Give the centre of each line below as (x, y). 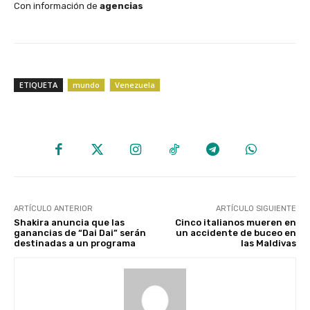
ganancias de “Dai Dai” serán (80, 233)
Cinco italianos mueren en (235, 223)
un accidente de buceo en (236, 233)
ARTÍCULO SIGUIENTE (256, 209)
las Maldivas (268, 244)
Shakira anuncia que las (69, 223)
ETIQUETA (38, 84)
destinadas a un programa (75, 244)
